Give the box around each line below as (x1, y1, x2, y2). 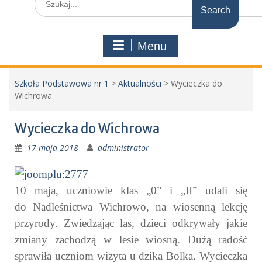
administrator (98, 142, 149, 154)
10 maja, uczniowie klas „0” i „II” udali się (15, 184, 247, 197)
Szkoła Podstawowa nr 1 (15, 78, 109, 89)
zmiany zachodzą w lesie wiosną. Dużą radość (15, 233, 247, 246)
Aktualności (118, 78, 161, 89)
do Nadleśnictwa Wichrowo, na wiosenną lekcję (15, 201, 247, 213)
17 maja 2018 (27, 142, 78, 154)
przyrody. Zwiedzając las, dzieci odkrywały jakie (15, 217, 247, 230)
